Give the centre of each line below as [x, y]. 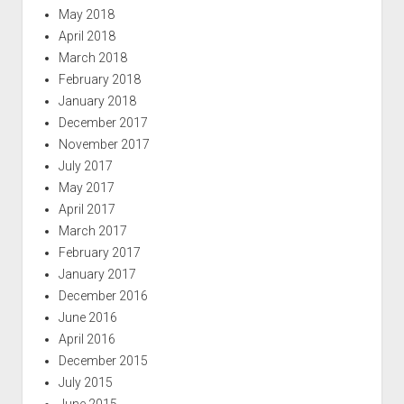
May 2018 [86, 14]
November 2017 [104, 144]
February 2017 [99, 252]
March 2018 [92, 57]
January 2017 [97, 274]
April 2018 [87, 36]
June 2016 [87, 317]
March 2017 [92, 230]
